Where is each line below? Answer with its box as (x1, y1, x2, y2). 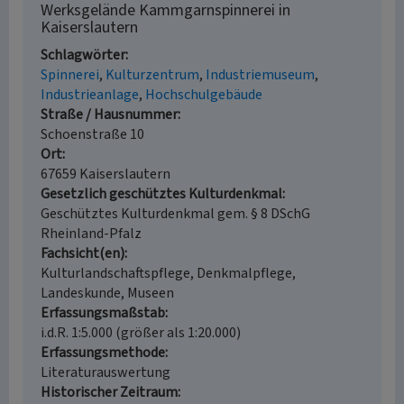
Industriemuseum (206, 65, 315, 85)
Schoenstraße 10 (41, 124, 144, 144)
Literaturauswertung (41, 363, 170, 382)
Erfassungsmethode (41, 343, 165, 363)
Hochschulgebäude (145, 85, 262, 105)
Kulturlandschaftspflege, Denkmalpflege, (41, 263, 296, 283)
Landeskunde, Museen (41, 283, 174, 303)
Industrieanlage (41, 85, 139, 105)
